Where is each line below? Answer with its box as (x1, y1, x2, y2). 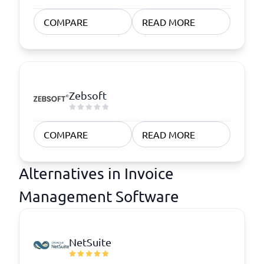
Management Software (19, 187, 179, 206)
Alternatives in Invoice (19, 164, 174, 183)
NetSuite (69, 235, 111, 248)
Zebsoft (69, 88, 107, 101)
